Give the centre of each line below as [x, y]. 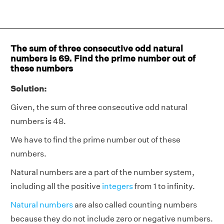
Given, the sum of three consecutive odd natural [99, 107]
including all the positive [56, 186]
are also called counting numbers [135, 205]
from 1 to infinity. [164, 186]
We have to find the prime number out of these [95, 140]
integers [117, 186]
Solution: [28, 89]
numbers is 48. [38, 121]
